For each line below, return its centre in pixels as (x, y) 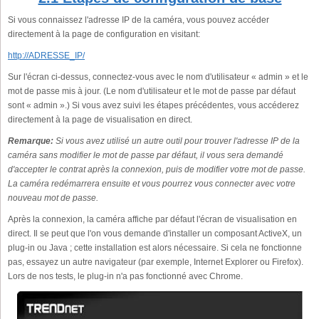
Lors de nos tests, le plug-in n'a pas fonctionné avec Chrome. (125, 277)
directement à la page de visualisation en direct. (100, 120)
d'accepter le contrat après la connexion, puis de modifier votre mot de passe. (157, 170)
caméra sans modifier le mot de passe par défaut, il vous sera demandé (146, 156)
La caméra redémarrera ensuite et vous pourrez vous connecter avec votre (152, 184)
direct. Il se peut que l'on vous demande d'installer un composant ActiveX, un (155, 234)
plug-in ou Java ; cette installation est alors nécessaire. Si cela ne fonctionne (155, 248)
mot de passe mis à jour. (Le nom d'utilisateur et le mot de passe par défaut (152, 91)
